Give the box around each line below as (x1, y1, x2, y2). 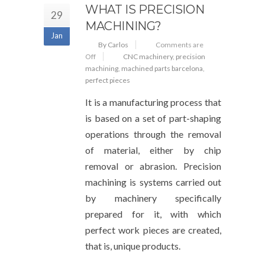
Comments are (156, 40, 203, 49)
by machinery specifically (85, 192, 221, 203)
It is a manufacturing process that (85, 96, 221, 108)
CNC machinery (123, 52, 173, 61)
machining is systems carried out (85, 176, 221, 188)
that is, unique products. (85, 240, 180, 251)
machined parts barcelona (121, 64, 203, 73)
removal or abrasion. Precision (85, 160, 221, 172)
